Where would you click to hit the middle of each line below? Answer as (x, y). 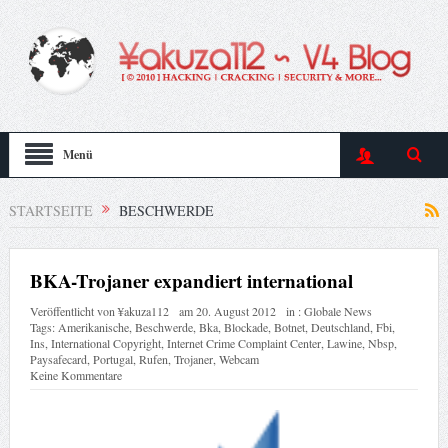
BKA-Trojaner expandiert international (191, 281)
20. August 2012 (235, 311)
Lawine (344, 343)
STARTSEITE (50, 210)
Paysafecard (58, 359)
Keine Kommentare (75, 375)
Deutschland (340, 327)
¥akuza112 (143, 311)
